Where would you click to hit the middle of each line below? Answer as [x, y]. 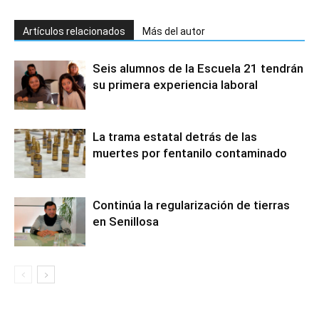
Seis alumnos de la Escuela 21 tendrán [198, 68]
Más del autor [174, 31]
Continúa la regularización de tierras [191, 205]
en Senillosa [126, 221]
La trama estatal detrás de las [175, 137]
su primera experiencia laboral [177, 85]
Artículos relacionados [74, 31]
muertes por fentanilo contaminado [190, 153]
